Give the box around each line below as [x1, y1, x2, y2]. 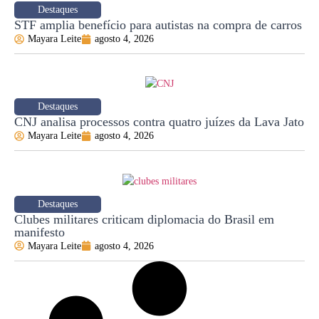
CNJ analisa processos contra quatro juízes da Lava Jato [14, 115, 304, 130]
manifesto [14, 224, 65, 239]
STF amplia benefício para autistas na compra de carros [14, 18, 302, 33]
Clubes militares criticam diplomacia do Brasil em [14, 211, 274, 226]
